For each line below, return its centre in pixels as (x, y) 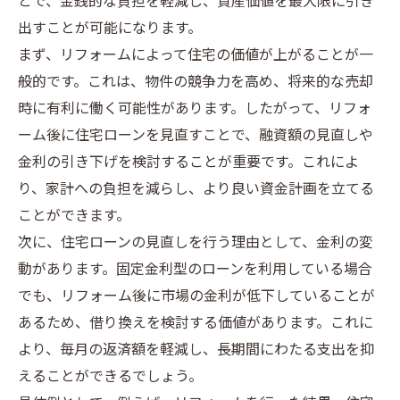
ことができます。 (74, 217)
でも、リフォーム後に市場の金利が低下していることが (196, 297)
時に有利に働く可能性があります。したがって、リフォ (195, 109)
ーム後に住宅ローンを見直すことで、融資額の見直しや (196, 136)
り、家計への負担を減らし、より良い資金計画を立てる (196, 190)
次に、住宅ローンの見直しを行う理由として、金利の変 (196, 243)
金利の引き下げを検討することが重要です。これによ (188, 163)
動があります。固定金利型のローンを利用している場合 (195, 270)
